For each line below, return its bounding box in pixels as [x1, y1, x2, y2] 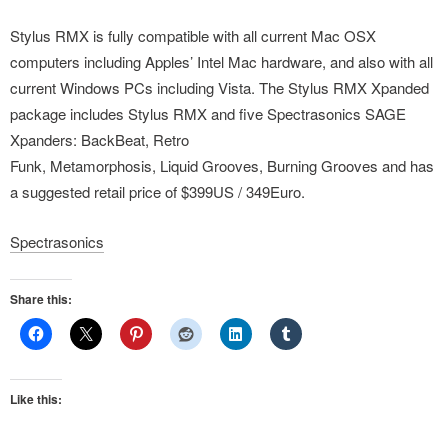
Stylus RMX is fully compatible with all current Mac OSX [10, 25, 376, 46]
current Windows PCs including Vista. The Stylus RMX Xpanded [10, 77, 429, 98]
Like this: [10, 390, 62, 408]
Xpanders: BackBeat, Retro [10, 129, 189, 150]
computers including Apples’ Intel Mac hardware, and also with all [10, 51, 433, 72]
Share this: [10, 290, 72, 308]
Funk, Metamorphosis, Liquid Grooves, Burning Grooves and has [10, 155, 434, 176]
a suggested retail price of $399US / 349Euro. [10, 181, 305, 202]
